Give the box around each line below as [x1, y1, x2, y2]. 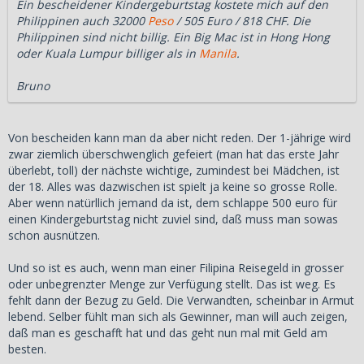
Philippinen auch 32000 [16, 12, 148, 28]
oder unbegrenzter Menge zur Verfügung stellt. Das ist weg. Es [8, 275, 336, 292]
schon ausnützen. [8, 227, 100, 243]
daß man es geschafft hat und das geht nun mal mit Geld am [8, 324, 327, 340]
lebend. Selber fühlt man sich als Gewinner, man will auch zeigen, [8, 308, 348, 324]
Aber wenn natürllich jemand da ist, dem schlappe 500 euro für [8, 194, 337, 210]
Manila [199, 45, 236, 61]
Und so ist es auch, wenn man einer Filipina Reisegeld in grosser [8, 259, 344, 275]
